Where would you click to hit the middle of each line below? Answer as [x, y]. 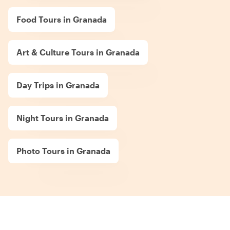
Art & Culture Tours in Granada [78, 52]
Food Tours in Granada [62, 19]
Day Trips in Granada [58, 85]
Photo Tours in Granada [63, 150]
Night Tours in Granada [63, 118]
